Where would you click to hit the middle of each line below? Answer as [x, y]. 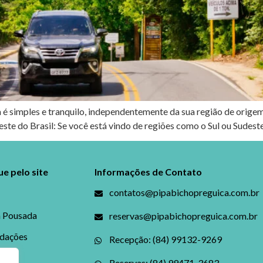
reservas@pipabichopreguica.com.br [183, 216]
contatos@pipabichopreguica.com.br [184, 193]
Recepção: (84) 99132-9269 [165, 240]
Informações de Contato [148, 172]
